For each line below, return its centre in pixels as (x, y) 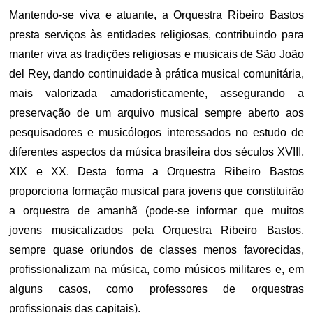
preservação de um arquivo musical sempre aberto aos (156, 113)
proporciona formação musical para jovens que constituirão (156, 191)
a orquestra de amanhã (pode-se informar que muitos (156, 211)
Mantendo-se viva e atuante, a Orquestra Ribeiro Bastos (156, 15)
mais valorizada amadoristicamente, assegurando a (156, 93)
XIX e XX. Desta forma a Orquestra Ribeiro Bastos (156, 172)
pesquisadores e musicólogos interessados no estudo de (156, 132)
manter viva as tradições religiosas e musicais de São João (156, 54)
